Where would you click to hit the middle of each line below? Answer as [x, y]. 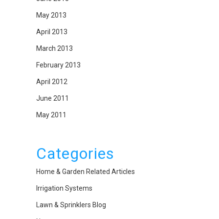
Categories [75, 154]
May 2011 [51, 115]
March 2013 [55, 49]
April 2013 [52, 32]
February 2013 [58, 65]
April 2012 [52, 82]
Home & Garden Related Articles [86, 172]
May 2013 [51, 15]
